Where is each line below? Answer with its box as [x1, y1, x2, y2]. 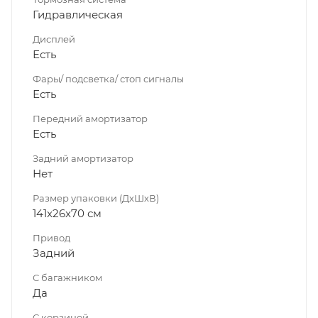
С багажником [33, 272, 102, 284]
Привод [33, 232, 70, 244]
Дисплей [33, 33, 75, 45]
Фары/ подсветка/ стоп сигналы [33, 73, 184, 85]
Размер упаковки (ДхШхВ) [33, 192, 159, 204]
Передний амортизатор [33, 113, 148, 125]
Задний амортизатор [33, 153, 133, 165]
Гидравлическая [33, 8, 123, 22]
